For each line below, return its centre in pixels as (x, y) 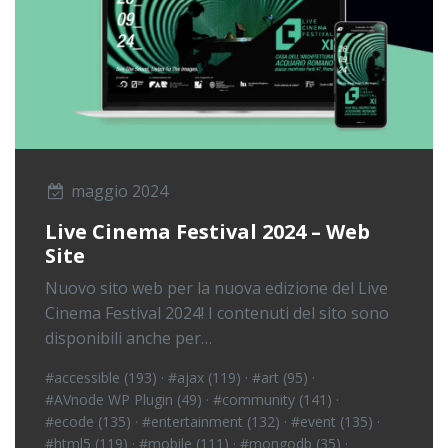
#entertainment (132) (211, 422)
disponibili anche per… (128, 338)
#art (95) (280, 378)
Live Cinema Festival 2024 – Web (207, 232)
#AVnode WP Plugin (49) (123, 400)
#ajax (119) (204, 378)
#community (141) (272, 400)
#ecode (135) (88, 422)
